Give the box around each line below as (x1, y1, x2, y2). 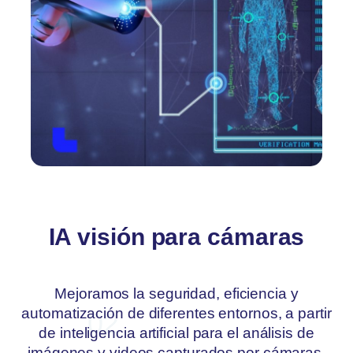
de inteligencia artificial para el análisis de (39, 324, 314, 341)
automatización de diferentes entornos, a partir (21, 304, 332, 321)
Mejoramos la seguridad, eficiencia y (54, 284, 299, 302)
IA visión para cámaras (48, 224, 305, 251)
